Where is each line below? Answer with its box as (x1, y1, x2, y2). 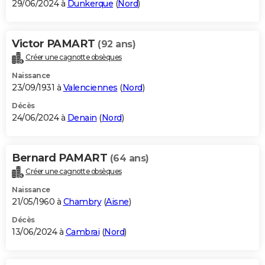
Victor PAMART (12, 37, 98, 51)
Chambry (63, 196, 101, 208)
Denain (67, 112, 97, 124)
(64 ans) (109, 153, 149, 164)
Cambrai (65, 227, 99, 238)
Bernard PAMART (12, 151, 110, 165)
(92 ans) (98, 38, 135, 50)
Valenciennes (63, 82, 118, 93)
